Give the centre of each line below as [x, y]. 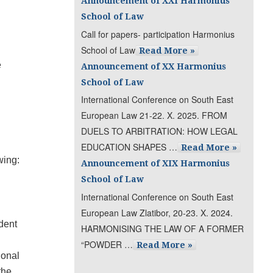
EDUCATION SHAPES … [129, 147]
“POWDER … [107, 245]
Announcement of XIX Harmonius [156, 164]
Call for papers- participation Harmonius [158, 34]
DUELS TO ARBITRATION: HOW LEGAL [160, 131]
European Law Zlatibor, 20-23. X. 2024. [157, 213]
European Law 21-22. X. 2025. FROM [154, 115]
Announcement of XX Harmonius [154, 66]
